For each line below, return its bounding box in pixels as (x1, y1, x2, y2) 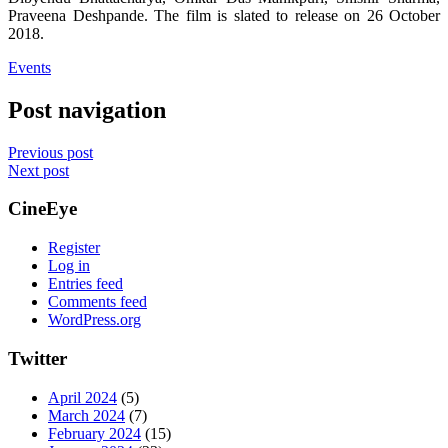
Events (8, 58, 51, 76)
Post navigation (8, 96, 166, 123)
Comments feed (48, 293, 147, 311)
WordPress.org (48, 311, 141, 329)
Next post (8, 161, 69, 179)
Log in (48, 257, 90, 275)
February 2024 (48, 424, 141, 442)
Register (48, 239, 100, 257)
